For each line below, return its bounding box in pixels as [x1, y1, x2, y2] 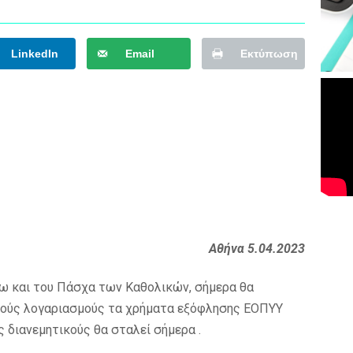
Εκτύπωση [240, 47, 298, 60]
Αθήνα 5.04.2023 [209, 241, 306, 257]
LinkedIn [10, 47, 58, 60]
